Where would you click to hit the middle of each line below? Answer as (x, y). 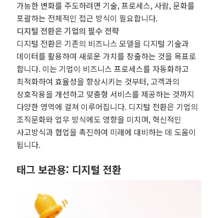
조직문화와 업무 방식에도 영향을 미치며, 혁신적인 (99, 119)
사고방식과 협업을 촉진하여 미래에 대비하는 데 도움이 (106, 132)
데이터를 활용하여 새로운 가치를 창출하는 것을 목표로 (106, 56)
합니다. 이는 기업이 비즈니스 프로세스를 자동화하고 (102, 69)
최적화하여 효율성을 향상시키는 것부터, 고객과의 (98, 82)
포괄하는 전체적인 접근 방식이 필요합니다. (87, 18)
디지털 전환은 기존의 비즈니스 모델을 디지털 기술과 (102, 44)
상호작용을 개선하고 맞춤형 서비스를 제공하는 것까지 (105, 94)
